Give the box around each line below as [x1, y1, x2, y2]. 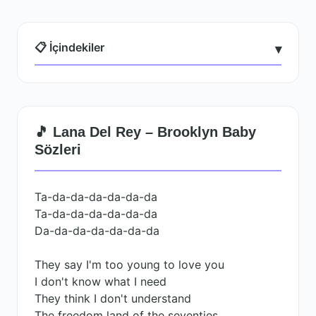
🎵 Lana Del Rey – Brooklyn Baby [35, 124, 256, 140]
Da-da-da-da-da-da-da [35, 224, 159, 238]
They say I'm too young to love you [35, 257, 224, 272]
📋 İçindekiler [35, 40, 104, 54]
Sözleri [35, 142, 81, 157]
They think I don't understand [35, 291, 191, 305]
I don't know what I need [35, 274, 166, 288]
